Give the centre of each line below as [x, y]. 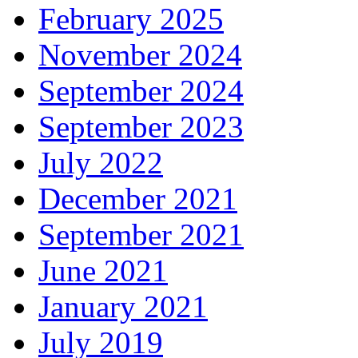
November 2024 [140, 54]
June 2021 [103, 270]
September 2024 [141, 90]
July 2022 [101, 162]
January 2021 [123, 306]
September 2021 [141, 234]
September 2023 [141, 126]
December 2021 [138, 198]
